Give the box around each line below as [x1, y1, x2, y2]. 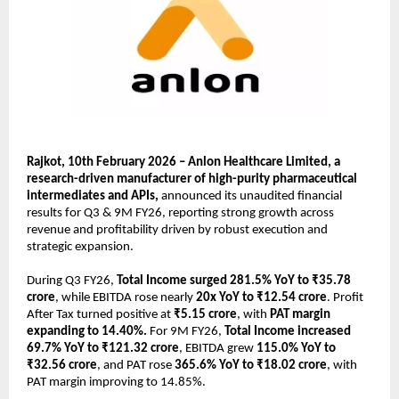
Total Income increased [224, 324, 351, 338]
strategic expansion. [27, 240, 134, 254]
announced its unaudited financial [161, 189, 342, 203]
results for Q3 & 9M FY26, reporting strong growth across [27, 206, 334, 220]
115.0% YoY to [256, 341, 336, 355]
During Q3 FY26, [27, 273, 117, 288]
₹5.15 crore [174, 307, 237, 322]
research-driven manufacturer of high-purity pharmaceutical [27, 172, 357, 186]
